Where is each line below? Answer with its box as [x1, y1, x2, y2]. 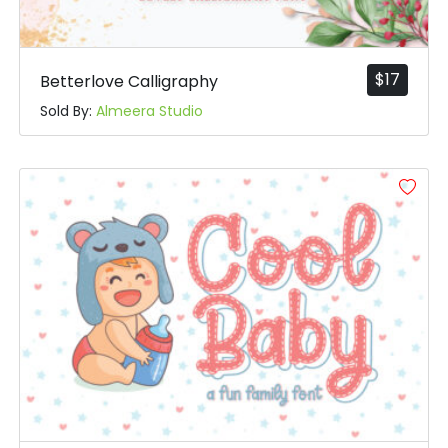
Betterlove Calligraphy [39, 70, 218, 94]
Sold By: [39, 101, 96, 122]
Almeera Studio [95, 101, 203, 122]
